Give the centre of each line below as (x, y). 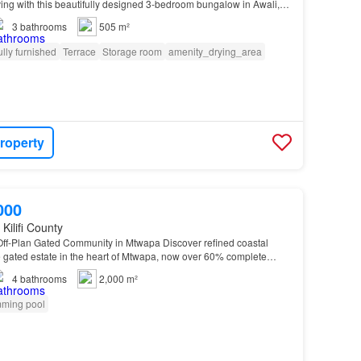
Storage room (132, 51)
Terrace (79, 51)
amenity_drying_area (215, 51)
